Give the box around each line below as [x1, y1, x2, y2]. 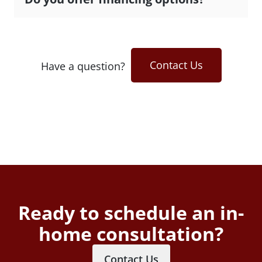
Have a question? [40, 58, 125, 73]
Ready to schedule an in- [18, 199, 244, 225]
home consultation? [39, 220, 223, 246]
